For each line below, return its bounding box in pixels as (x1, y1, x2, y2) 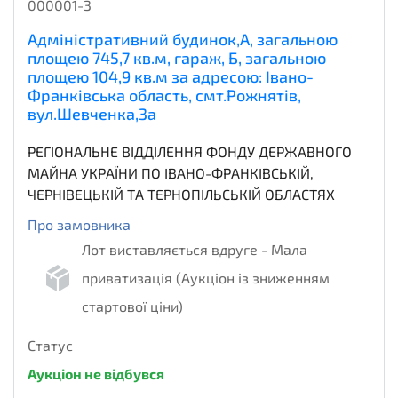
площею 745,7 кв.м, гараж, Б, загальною (28, 48, 326, 68)
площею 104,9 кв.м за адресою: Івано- (28, 67, 314, 87)
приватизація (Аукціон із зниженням (82, 269, 330, 287)
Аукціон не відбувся (28, 365, 164, 383)
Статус (28, 337, 73, 354)
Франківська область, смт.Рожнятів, (28, 85, 301, 106)
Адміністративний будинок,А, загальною (28, 29, 338, 50)
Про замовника (28, 216, 131, 234)
